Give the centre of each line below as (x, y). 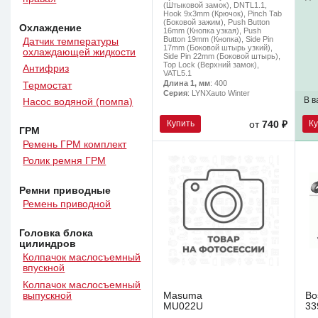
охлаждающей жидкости (79, 53)
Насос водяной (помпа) (78, 102)
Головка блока (56, 234)
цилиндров (48, 244)
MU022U (183, 306)
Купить (180, 124)
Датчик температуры (71, 42)
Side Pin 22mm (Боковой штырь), (221, 56)
